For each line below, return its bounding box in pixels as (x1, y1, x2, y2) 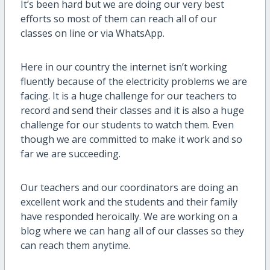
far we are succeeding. (20, 146, 121, 160)
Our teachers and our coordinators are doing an (20, 180, 238, 194)
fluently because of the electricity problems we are (20, 74, 247, 88)
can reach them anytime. (20, 238, 130, 252)
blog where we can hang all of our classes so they (20, 224, 244, 237)
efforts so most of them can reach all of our (20, 11, 217, 25)
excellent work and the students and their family (20, 195, 237, 209)
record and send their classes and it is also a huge (20, 103, 244, 117)
